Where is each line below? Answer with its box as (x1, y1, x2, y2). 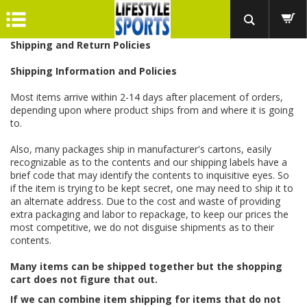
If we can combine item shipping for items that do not (10, 293, 281, 306)
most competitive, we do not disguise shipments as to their (10, 221, 274, 234)
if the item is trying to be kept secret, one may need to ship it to (10, 182, 293, 195)
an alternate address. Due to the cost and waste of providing (10, 195, 280, 208)
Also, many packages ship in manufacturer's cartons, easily (10, 143, 271, 156)
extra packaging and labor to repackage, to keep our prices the (10, 208, 288, 221)
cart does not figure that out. (10, 273, 158, 286)
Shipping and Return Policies (10, 38, 151, 51)
